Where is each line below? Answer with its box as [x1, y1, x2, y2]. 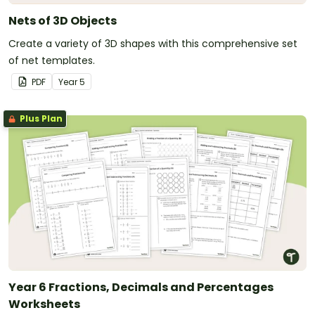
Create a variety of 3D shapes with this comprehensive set [8, 36, 297, 51]
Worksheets [8, 296, 80, 313]
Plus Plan [18, 112, 63, 124]
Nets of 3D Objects [8, 12, 117, 29]
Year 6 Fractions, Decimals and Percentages [8, 279, 274, 296]
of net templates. [8, 53, 95, 67]
